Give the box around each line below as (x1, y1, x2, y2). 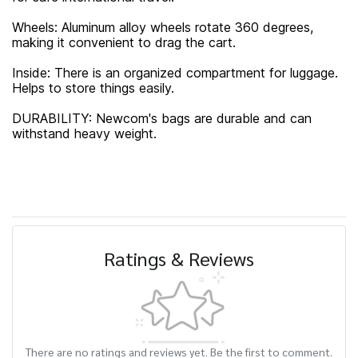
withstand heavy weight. (12, 125, 157, 141)
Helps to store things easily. (12, 80, 174, 96)
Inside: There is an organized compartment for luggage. (12, 65, 338, 81)
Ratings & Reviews (104, 245, 254, 271)
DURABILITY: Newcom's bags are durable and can (12, 110, 312, 126)
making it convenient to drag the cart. (12, 34, 236, 50)
